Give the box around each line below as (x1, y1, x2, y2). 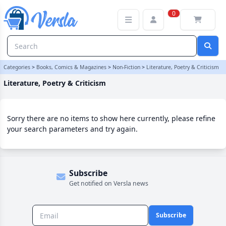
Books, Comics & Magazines (36, 64, 106, 71)
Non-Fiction (112, 64, 140, 71)
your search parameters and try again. (7, 124, 138, 134)
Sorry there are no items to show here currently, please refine (7, 114, 215, 123)
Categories (4, 64, 30, 71)
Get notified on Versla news (69, 179, 148, 188)
